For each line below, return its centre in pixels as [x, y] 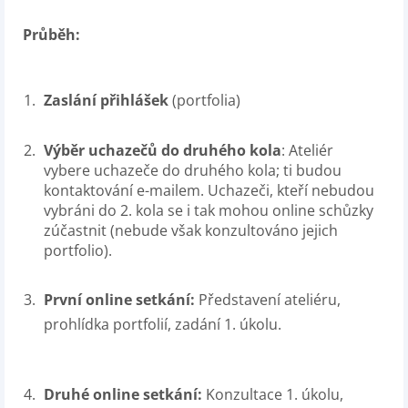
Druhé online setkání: [125, 394]
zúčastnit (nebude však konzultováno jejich [191, 230]
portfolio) [76, 250]
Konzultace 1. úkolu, [275, 394]
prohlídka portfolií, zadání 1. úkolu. [163, 324]
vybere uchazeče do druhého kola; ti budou [193, 170]
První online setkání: [121, 300]
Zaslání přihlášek [106, 100]
